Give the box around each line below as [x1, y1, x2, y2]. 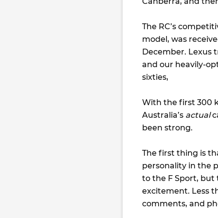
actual [185, 110, 212, 120]
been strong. [142, 123, 193, 132]
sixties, [142, 73, 168, 82]
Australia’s [142, 110, 185, 120]
